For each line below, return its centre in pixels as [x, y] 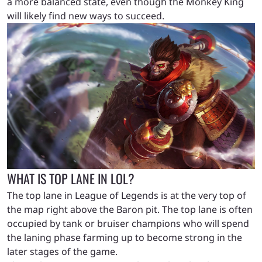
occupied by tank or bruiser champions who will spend [128, 224]
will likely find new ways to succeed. [87, 16]
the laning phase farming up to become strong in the [125, 238]
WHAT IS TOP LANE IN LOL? [71, 179]
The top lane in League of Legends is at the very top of [127, 196]
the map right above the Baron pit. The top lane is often [130, 210]
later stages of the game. [62, 252]
